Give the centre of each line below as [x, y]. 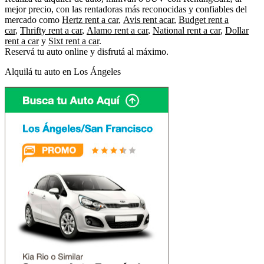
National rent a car [187, 30]
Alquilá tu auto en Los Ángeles [63, 71]
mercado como [33, 19]
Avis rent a [143, 19]
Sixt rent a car [74, 41]
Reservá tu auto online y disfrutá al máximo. [87, 51]
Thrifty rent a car [51, 30]
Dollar [237, 30]
